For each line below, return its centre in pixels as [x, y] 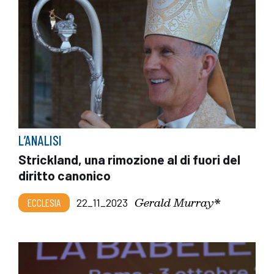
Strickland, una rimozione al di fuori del [129, 159]
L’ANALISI [40, 140]
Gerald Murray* [178, 202]
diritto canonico [65, 175]
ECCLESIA [44, 202]
